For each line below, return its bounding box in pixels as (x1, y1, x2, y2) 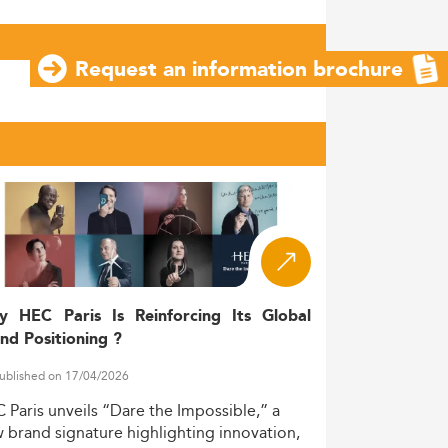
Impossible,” (177, 398, 269, 424)
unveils (48, 398, 99, 424)
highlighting (127, 420, 216, 446)
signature (55, 420, 124, 446)
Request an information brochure (75, 52, 403, 87)
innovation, (219, 420, 301, 446)
